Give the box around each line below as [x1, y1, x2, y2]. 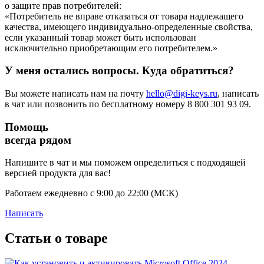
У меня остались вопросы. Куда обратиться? [5, 64, 234, 77]
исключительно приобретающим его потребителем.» [5, 42, 217, 53]
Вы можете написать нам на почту [5, 88, 146, 98]
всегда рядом [5, 133, 71, 146]
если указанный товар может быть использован [5, 32, 196, 42]
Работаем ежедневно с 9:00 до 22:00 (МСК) [5, 188, 178, 199]
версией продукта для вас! [5, 168, 111, 179]
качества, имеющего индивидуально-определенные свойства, [5, 21, 253, 32]
